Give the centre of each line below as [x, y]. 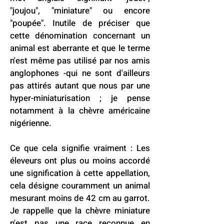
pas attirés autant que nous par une [80, 86]
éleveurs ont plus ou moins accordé [80, 161]
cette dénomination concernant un [80, 36]
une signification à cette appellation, [80, 173]
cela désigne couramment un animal [80, 186]
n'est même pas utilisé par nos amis [80, 61]
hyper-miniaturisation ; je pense [80, 98]
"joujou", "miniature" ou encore [80, 11]
